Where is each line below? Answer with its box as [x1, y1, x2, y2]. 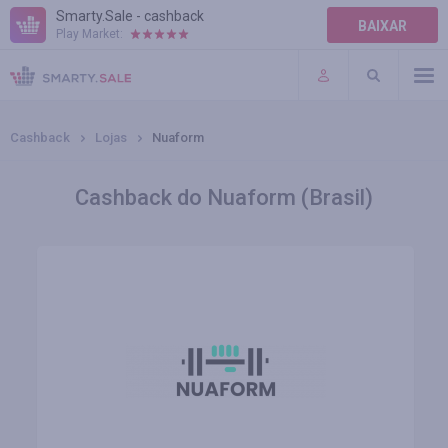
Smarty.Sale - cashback [56, 8, 204, 24]
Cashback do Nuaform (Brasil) [75, 185, 373, 210]
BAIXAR [358, 18, 407, 34]
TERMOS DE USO [10, 72, 122, 88]
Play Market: [56, 27, 123, 41]
